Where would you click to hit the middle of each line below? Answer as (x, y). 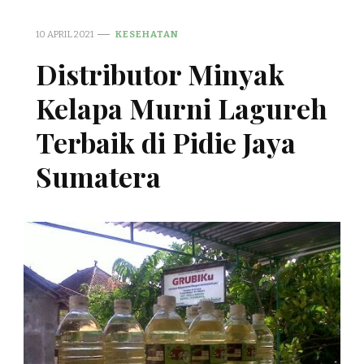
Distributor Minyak (160, 74)
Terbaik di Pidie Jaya (166, 142)
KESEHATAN (147, 34)
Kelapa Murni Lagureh (182, 108)
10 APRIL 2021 (65, 34)
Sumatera (98, 176)
